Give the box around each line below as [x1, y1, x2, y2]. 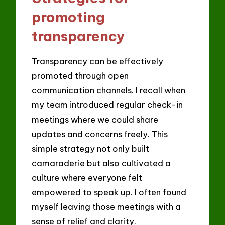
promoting [32, 8, 105, 26]
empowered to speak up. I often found [32, 186, 187, 197]
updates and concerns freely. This [32, 128, 168, 139]
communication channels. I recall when [32, 84, 186, 95]
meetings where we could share [32, 114, 159, 125]
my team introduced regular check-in [32, 99, 183, 110]
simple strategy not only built [32, 143, 150, 154]
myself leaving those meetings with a [32, 201, 181, 212]
